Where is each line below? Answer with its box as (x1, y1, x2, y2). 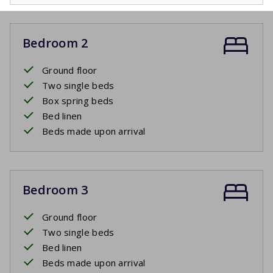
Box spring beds (42, 94, 114, 107)
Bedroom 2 (23, 34, 88, 51)
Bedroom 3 (23, 181, 88, 198)
